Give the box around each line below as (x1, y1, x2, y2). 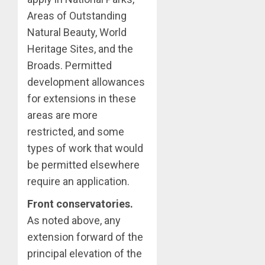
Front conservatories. (27, 198, 133, 211)
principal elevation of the (27, 247, 142, 260)
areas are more (27, 109, 98, 122)
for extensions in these (27, 92, 136, 105)
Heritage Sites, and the (27, 43, 133, 56)
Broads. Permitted (27, 59, 112, 72)
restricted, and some (27, 125, 124, 138)
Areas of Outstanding (27, 9, 127, 22)
